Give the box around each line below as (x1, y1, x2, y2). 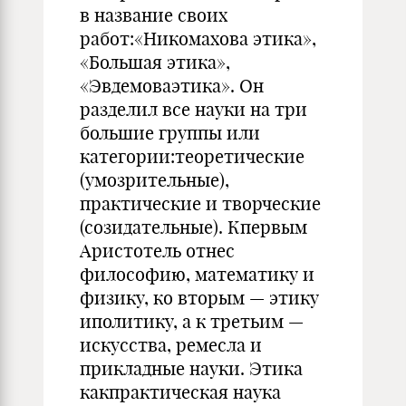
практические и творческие (80, 192, 321, 215)
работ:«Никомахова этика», (80, 27, 316, 50)
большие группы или (80, 121, 260, 144)
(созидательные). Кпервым (80, 216, 307, 238)
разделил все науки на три (80, 98, 307, 121)
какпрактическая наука (80, 381, 281, 403)
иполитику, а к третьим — (80, 310, 304, 333)
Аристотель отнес (80, 239, 235, 262)
